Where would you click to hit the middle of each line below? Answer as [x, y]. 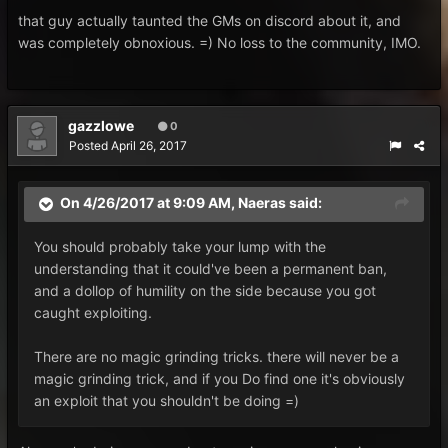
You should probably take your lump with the [180, 246]
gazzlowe [101, 125]
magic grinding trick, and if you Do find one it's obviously [219, 378]
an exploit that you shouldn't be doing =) [168, 400]
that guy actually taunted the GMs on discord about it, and [209, 20]
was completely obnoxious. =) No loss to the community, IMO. [221, 42]
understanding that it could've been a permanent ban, [210, 268]
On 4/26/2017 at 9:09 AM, [149, 203]
